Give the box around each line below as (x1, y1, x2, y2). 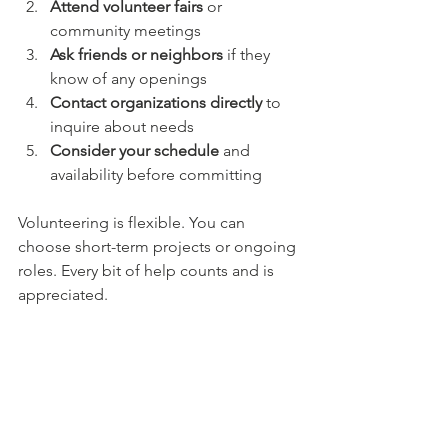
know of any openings (50, 68, 215, 88)
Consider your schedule (50, 140, 219, 160)
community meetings (50, 20, 209, 40)
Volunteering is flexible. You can (18, 212, 249, 232)
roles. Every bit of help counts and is (18, 260, 278, 280)
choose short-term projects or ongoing (18, 236, 300, 256)
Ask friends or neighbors (50, 44, 223, 64)
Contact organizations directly (50, 92, 262, 112)
